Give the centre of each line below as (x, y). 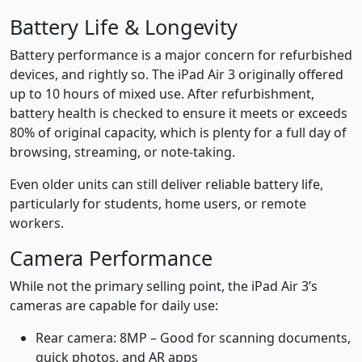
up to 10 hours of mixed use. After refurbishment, (162, 94)
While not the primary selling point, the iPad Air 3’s (164, 286)
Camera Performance (111, 258)
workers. (37, 223)
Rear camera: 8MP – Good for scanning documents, (193, 338)
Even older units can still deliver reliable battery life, (166, 185)
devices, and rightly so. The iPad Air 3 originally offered (177, 75)
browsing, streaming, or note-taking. (122, 152)
